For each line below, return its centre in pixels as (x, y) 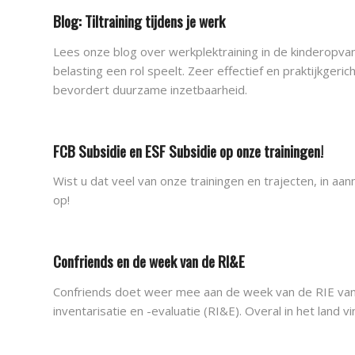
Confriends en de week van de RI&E (149, 261)
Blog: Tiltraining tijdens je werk (139, 21)
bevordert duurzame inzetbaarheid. (150, 89)
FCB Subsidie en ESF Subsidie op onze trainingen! (188, 150)
